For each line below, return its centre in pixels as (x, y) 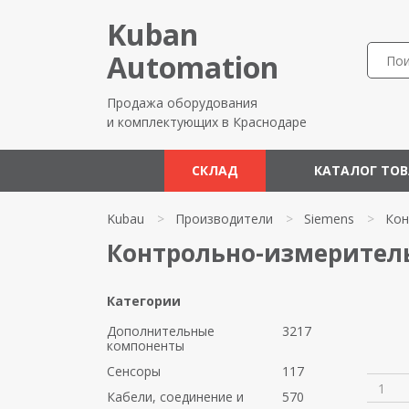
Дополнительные (161, 331)
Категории (144, 301)
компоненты (146, 346)
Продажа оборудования (182, 103)
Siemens (329, 219)
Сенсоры (134, 371)
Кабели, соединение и (175, 397)
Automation (193, 67)
